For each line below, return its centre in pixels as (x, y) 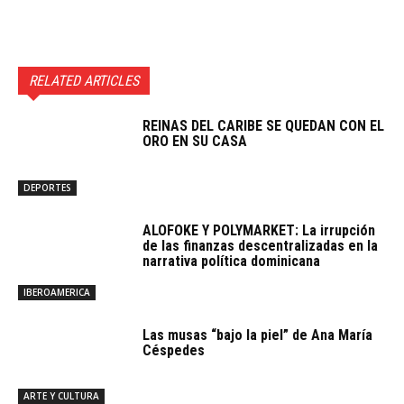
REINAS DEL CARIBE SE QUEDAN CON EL (264, 126)
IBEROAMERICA (57, 292)
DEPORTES (47, 187)
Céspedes (174, 350)
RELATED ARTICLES (84, 81)
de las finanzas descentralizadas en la (261, 245)
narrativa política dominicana (232, 261)
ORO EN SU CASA (195, 142)
